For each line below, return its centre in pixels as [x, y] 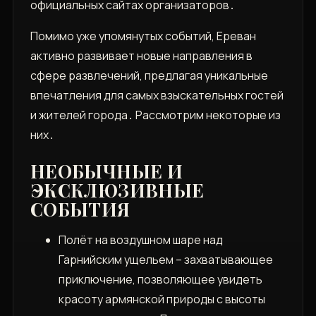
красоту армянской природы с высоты [162, 299]
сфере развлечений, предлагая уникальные [149, 76]
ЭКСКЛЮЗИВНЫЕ [117, 190]
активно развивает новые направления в [141, 56]
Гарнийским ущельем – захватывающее [165, 260]
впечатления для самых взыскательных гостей [157, 96]
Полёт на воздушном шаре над [140, 240]
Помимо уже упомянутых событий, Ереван [143, 36]
